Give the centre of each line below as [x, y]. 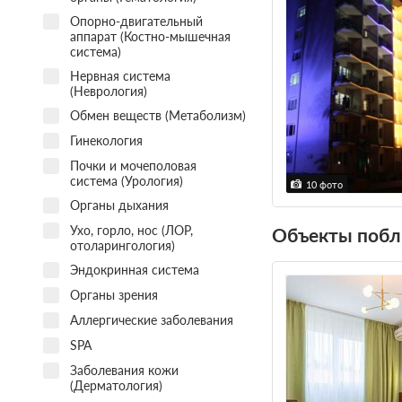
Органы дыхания [119, 205]
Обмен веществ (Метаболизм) [157, 115]
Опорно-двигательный [136, 21]
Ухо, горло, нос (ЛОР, [131, 230]
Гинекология [106, 140]
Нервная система [120, 75]
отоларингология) [122, 245]
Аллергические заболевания [151, 319]
